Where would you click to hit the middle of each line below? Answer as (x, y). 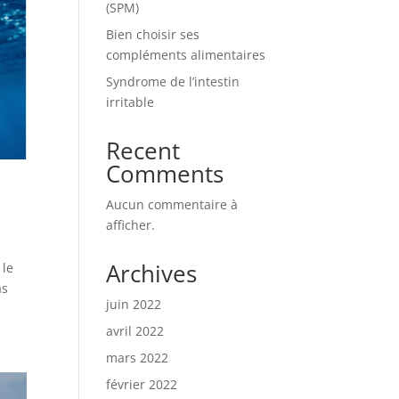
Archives (152, 273)
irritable (130, 102)
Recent (143, 151)
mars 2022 (138, 358)
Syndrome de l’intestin (173, 81)
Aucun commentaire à (172, 204)
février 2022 (142, 384)
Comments (165, 174)
